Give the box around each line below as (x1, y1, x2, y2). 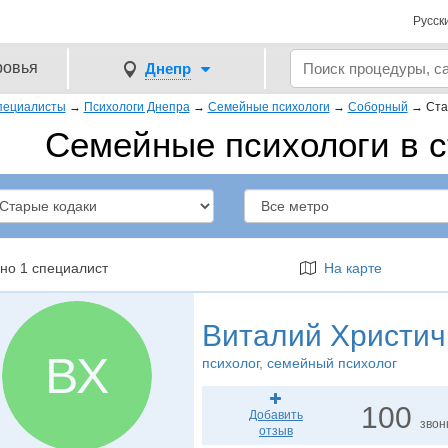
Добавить (248, 408, 303, 422)
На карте (316, 260, 383, 276)
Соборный (347, 100, 408, 114)
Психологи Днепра (83, 100, 190, 114)
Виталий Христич (201, 319, 446, 352)
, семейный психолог (258, 355, 397, 371)
